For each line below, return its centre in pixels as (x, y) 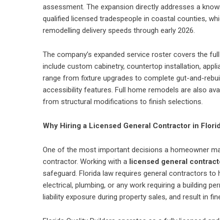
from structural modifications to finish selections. (123, 102)
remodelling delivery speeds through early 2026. (119, 30)
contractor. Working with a (85, 162)
